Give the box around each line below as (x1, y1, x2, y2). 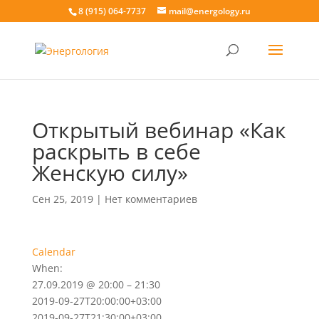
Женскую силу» (31, 158, 188, 187)
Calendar (31, 245, 75, 258)
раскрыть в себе (31, 137, 201, 166)
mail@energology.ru (168, 5, 251, 17)
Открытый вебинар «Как (31, 115, 286, 145)
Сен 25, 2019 (31, 192, 93, 206)
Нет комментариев (104, 192, 197, 206)
